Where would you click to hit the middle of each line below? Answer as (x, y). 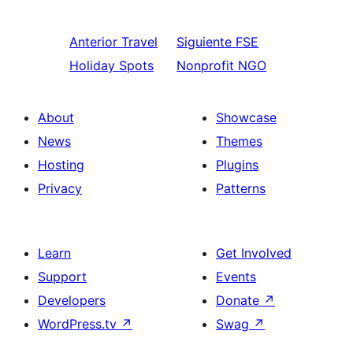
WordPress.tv (79, 324)
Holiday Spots (111, 65)
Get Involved (254, 253)
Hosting (61, 165)
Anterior (93, 42)
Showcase (246, 117)
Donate (240, 300)
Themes (239, 141)
